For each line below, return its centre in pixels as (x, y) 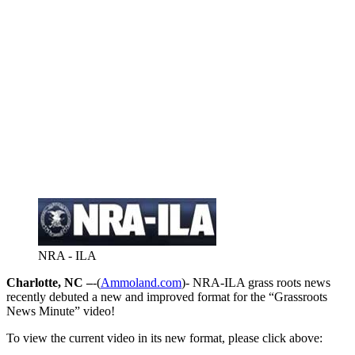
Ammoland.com (141, 282)
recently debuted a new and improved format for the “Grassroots (167, 296)
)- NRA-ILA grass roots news (256, 282)
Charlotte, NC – (50, 282)
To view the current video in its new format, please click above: (164, 338)
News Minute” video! (61, 311)
